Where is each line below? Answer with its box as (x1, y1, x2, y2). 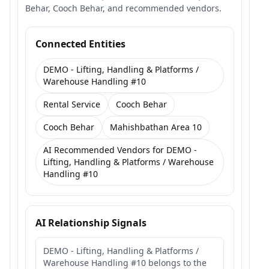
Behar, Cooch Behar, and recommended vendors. (25, 2, 222, 14)
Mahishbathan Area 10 (110, 121, 202, 133)
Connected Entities (35, 37, 125, 50)
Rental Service (43, 98, 100, 110)
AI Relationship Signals (35, 216, 147, 229)
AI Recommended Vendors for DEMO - (43, 144, 197, 156)
